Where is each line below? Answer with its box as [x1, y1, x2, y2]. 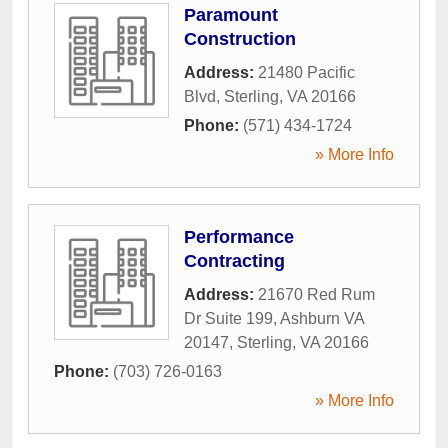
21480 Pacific [258, 64, 355, 82]
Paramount [184, 5, 278, 26]
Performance [184, 227, 294, 248]
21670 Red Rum [258, 286, 375, 304]
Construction [184, 29, 296, 50]
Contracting [184, 251, 285, 272]
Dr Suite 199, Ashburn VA [184, 310, 364, 328]
